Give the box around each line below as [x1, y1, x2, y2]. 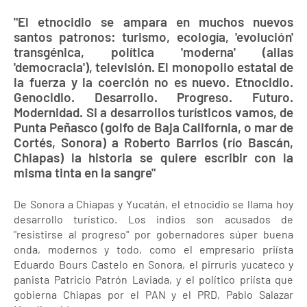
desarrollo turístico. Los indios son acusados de [14, 212, 293, 225]
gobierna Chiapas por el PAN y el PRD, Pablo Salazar [14, 288, 293, 301]
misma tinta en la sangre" [14, 164, 156, 180]
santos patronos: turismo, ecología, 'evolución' [14, 29, 293, 45]
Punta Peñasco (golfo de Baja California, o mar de [14, 119, 293, 135]
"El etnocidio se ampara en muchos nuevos [14, 14, 293, 29]
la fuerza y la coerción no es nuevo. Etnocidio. [14, 74, 293, 90]
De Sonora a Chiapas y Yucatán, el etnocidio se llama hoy [14, 197, 293, 210]
